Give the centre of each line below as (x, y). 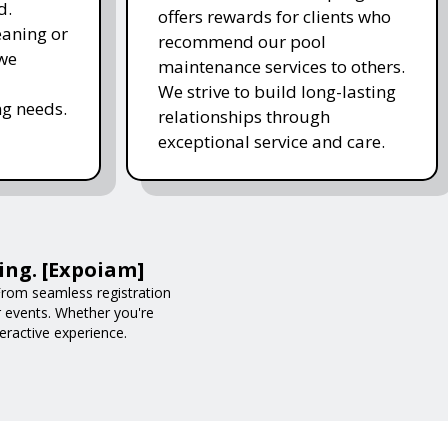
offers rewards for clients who (274, 16)
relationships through (243, 116)
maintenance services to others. (281, 66)
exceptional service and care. (271, 141)
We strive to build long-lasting (276, 91)
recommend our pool (241, 41)
